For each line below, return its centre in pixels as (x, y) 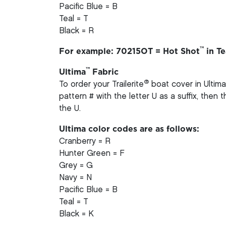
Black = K (76, 214)
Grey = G (76, 165)
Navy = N (75, 178)
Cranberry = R (85, 141)
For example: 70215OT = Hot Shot (129, 51)
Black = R (76, 31)
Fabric (104, 72)
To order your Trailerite (101, 84)
